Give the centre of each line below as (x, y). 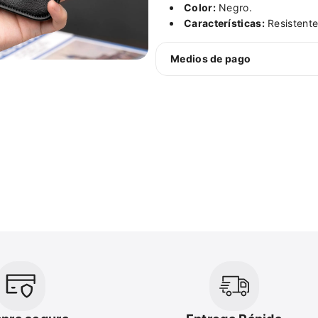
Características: (224, 23)
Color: (200, 8)
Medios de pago (211, 59)
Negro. (234, 8)
